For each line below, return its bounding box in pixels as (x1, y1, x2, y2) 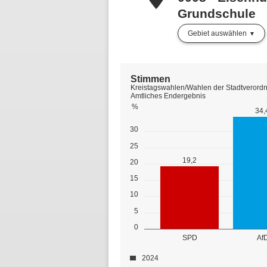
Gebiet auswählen (188, 29, 247, 38)
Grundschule (178, 7, 256, 20)
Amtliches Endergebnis (131, 91, 206, 100)
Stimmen (131, 73, 170, 84)
